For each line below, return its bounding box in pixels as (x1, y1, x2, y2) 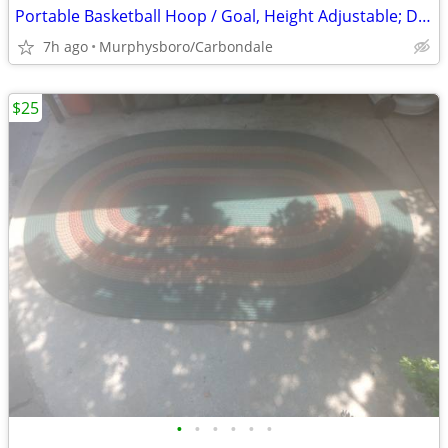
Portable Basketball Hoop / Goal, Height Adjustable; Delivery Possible (418, 5, 431, 27)
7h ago (43, 37, 88, 56)
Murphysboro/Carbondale (99, 37, 273, 56)
